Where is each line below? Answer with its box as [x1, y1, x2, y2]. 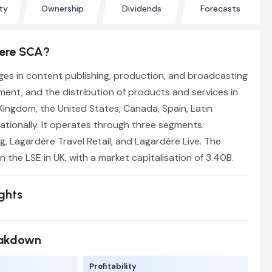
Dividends [121, 3, 161, 14]
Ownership [41, 3, 84, 14]
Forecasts [200, 3, 240, 14]
